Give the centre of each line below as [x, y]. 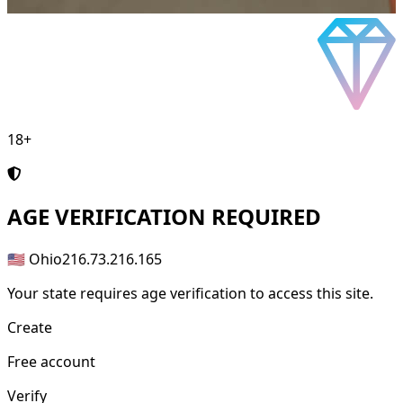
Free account [51, 362]
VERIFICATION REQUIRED [185, 217]
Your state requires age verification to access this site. [190, 294]
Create [30, 328]
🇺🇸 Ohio [35, 260]
